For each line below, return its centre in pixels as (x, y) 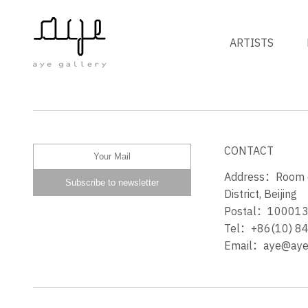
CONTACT (249, 151)
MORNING (64, 104)
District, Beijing (261, 194)
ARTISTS (252, 43)
